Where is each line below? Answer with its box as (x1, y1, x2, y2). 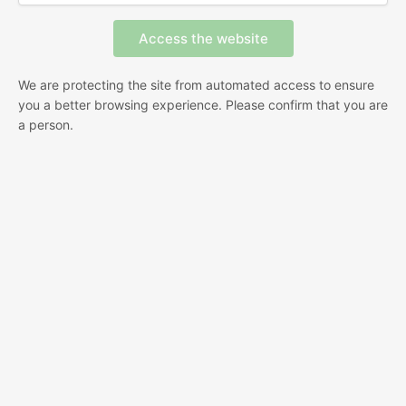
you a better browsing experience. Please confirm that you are (18, 96, 388, 112)
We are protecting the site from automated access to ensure (18, 76, 374, 92)
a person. (18, 116, 73, 132)
